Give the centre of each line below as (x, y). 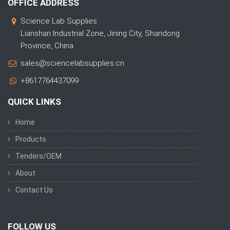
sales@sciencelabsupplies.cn (72, 63)
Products (31, 139)
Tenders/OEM (39, 156)
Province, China (47, 46)
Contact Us (34, 190)
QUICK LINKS (34, 102)
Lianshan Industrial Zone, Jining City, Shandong (100, 34)
